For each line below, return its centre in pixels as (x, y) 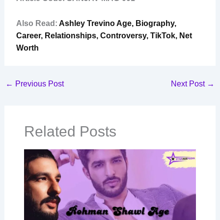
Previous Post (38, 84)
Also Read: (37, 24)
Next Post (189, 84)
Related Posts (70, 132)
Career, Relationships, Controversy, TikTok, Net (104, 36)
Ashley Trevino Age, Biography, (117, 24)
